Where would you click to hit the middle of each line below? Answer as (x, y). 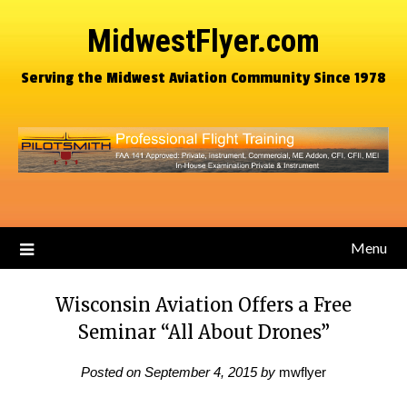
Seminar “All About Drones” (203, 332)
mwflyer (303, 372)
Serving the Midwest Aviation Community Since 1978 (203, 78)
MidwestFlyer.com (203, 41)
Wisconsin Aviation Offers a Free (203, 305)
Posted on (113, 372)
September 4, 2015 (201, 372)
